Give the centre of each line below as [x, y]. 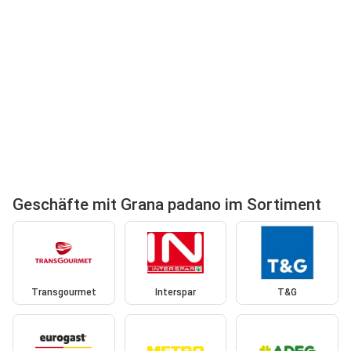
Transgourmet [63, 293]
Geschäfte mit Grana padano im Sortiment [167, 204]
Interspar [175, 293]
